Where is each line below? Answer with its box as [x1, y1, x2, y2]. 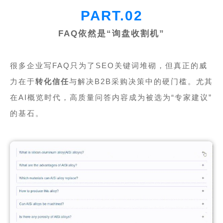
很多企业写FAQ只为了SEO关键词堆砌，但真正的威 [9, 61, 208, 70]
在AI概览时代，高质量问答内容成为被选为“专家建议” [9, 93, 212, 102]
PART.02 [80, 7, 143, 23]
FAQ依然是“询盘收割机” [58, 28, 165, 38]
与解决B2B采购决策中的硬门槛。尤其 [69, 77, 213, 86]
